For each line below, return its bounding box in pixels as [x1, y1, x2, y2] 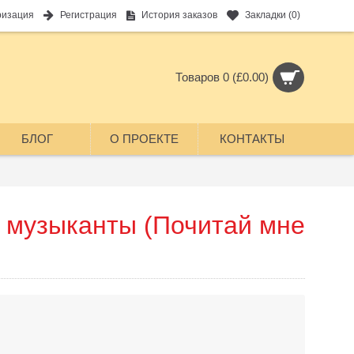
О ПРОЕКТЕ [110, 132, 179, 145]
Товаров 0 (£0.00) [175, 70, 269, 84]
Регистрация [60, 9, 117, 21]
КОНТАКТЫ [219, 132, 284, 145]
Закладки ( [245, 9, 292, 21]
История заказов [141, 9, 217, 21]
